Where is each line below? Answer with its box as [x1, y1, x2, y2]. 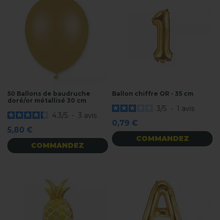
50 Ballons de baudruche [7, 90, 90, 98]
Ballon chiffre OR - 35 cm [112, 90, 194, 98]
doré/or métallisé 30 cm [7, 97, 86, 105]
